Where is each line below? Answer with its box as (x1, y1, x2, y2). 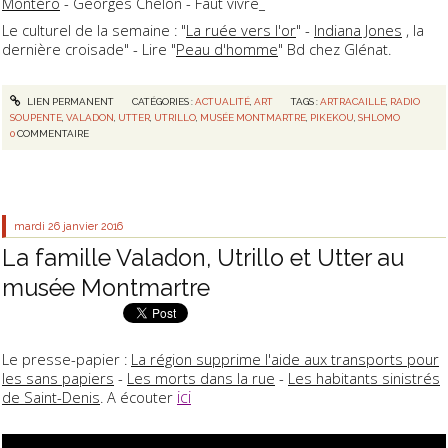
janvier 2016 (63, 219, 124, 232)
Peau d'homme (176, 39, 278, 59)
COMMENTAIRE (17, 127, 90, 139)
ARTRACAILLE (320, 95, 387, 107)
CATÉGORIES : (131, 95, 195, 107)
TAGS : (291, 95, 321, 107)
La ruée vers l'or (186, 20, 296, 40)
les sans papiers (2, 367, 114, 388)
